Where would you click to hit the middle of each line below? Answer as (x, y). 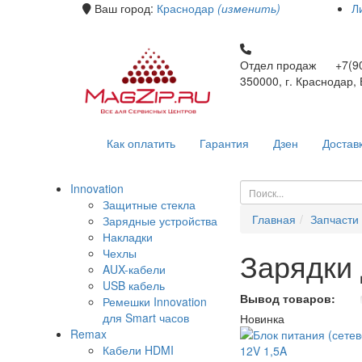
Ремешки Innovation (155, 302)
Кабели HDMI (138, 350)
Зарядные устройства (160, 221)
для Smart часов (146, 318)
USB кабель (134, 286)
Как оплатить (141, 143)
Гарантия (224, 143)
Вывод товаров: (288, 299)
